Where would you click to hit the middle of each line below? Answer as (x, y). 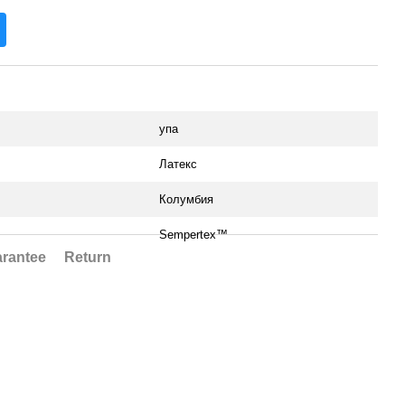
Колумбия (186, 199)
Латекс (178, 164)
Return (88, 257)
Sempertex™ (193, 235)
